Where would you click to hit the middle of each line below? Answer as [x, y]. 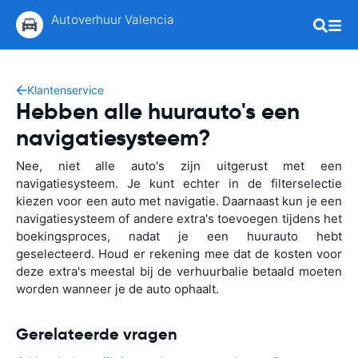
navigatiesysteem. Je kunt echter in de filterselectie [179, 183]
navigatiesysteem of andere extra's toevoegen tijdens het [179, 219]
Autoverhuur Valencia [113, 20]
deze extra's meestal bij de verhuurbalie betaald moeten [179, 271]
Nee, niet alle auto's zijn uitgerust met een [179, 166]
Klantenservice [66, 90]
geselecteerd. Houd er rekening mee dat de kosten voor [179, 254]
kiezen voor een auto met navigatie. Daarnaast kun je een [179, 201]
